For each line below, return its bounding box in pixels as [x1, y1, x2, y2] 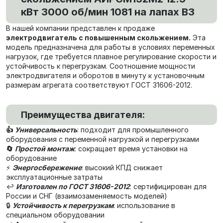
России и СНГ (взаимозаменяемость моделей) [6, 192, 167, 200]
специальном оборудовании [6, 211, 105, 219]
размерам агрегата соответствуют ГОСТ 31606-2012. [6, 81, 194, 89]
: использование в [113, 201, 175, 210]
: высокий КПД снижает [82, 163, 163, 172]
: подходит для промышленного [77, 125, 189, 134]
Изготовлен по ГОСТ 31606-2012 [16, 182, 130, 191]
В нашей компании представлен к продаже [6, 24, 155, 32]
